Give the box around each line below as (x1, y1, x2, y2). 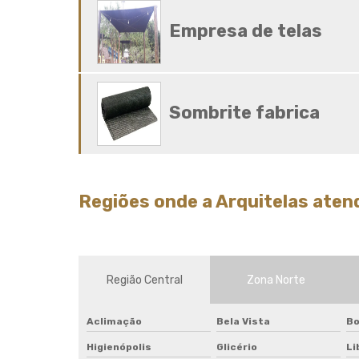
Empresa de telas (169, 20, 322, 42)
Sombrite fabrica (169, 102, 320, 123)
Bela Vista (216, 316, 271, 327)
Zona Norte (246, 272, 305, 287)
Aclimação (87, 316, 142, 327)
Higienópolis (87, 341, 151, 353)
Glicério (216, 341, 258, 353)
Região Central (106, 272, 183, 287)
